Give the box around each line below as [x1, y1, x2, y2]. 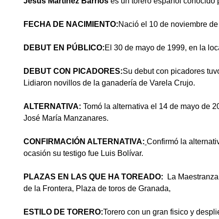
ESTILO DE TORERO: [23, 208, 103, 216]
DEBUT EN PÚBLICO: [23, 44, 105, 52]
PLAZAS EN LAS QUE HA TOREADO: [23, 173, 167, 181]
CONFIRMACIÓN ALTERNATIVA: [23, 137, 145, 146]
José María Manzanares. [23, 114, 109, 122]
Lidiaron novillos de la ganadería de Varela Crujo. [23, 79, 195, 87]
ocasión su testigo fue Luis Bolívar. [23, 149, 143, 157]
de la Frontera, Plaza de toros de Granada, [23, 184, 171, 193]
